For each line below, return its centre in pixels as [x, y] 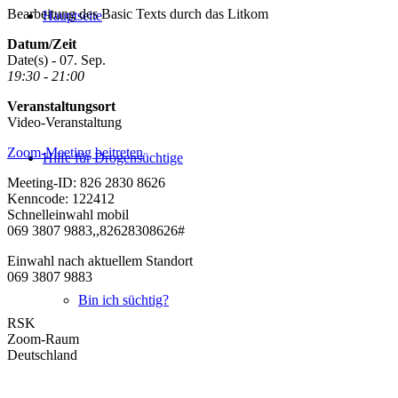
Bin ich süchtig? [123, 300]
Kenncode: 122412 [61, 198]
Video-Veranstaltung [64, 122]
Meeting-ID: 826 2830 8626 [86, 182]
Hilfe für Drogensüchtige [113, 158]
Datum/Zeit [42, 44]
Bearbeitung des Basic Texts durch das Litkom [138, 13]
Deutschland [42, 354]
